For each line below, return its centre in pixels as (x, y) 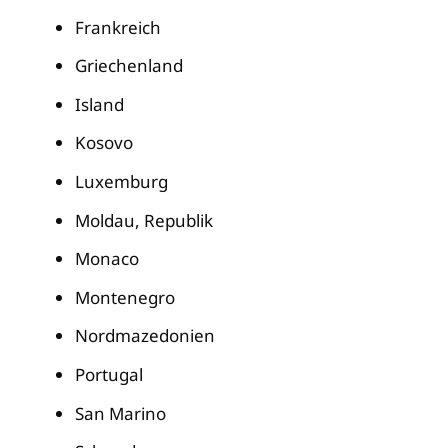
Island (99, 104)
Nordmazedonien (145, 336)
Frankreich (118, 27)
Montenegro (125, 297)
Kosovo (104, 143)
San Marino (120, 413)
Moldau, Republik (144, 220)
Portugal (109, 374)
